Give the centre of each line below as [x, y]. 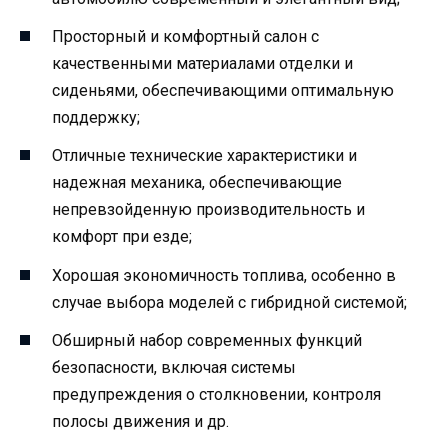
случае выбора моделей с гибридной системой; [229, 302]
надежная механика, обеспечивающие [197, 183]
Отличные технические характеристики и [204, 156]
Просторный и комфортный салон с [185, 37]
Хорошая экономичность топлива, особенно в [224, 275]
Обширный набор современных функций [207, 340]
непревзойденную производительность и [208, 210]
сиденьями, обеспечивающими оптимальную [223, 91]
